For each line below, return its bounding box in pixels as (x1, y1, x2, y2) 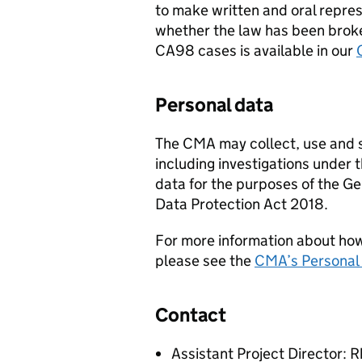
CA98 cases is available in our (155, 41, 356, 60)
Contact (155, 303, 226, 326)
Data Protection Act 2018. (155, 195, 328, 213)
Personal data (155, 93, 273, 116)
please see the (155, 251, 255, 270)
